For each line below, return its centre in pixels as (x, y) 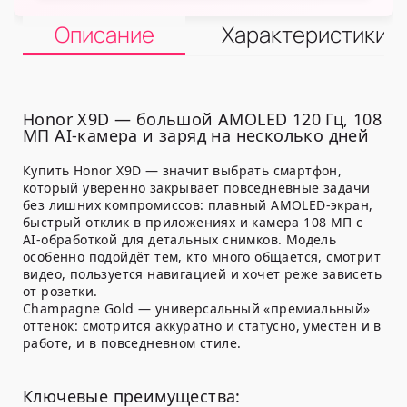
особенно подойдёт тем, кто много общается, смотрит (202, 257)
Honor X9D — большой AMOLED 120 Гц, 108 (203, 119)
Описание (104, 35)
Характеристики (304, 35)
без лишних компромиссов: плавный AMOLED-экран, (198, 205)
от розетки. (60, 292)
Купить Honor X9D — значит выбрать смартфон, (183, 171)
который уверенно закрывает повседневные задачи (197, 188)
